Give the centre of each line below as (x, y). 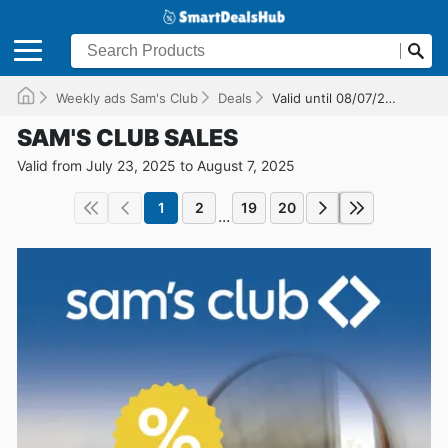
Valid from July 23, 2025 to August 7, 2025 (156, 165)
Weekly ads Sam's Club (127, 97)
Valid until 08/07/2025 (328, 97)
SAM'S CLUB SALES (127, 137)
